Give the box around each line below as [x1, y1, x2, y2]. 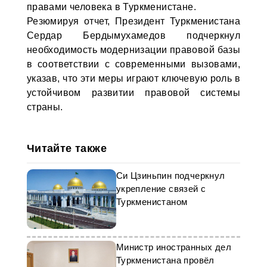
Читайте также [26, 142, 107, 154]
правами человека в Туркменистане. [26, 2, 196, 12]
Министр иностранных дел [116, 242, 231, 252]
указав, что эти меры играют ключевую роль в [26, 73, 241, 83]
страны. [26, 102, 63, 112]
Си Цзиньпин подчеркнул [116, 170, 225, 181]
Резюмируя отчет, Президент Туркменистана [26, 16, 241, 26]
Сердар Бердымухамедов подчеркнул [26, 30, 241, 41]
